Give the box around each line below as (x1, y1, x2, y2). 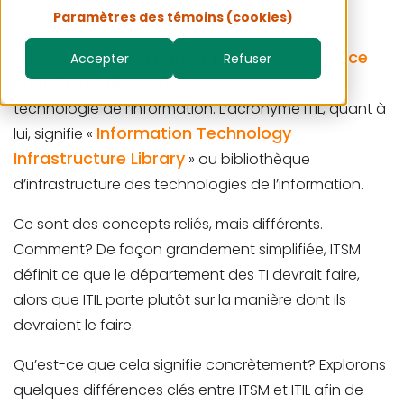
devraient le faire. (14, 315, 134, 335)
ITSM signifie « (14, 48, 110, 69)
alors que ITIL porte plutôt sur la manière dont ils (14, 289, 346, 310)
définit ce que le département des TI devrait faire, (14, 264, 360, 285)
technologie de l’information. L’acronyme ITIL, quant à (14, 98, 386, 119)
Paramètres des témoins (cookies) (53, 8, 293, 27)
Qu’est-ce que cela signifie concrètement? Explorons (14, 354, 386, 375)
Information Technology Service (110, 46, 368, 69)
